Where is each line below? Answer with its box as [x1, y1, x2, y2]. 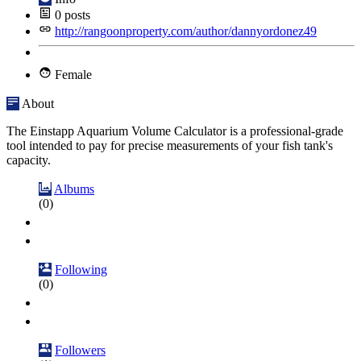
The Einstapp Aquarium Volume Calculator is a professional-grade [6, 124, 343, 138]
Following [55, 263, 107, 276]
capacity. [6, 153, 51, 167]
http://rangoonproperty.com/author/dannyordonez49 [55, 24, 317, 38]
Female [52, 68, 92, 81]
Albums [54, 182, 94, 196]
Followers [55, 343, 106, 357]
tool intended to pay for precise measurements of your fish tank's [6, 139, 333, 152]
